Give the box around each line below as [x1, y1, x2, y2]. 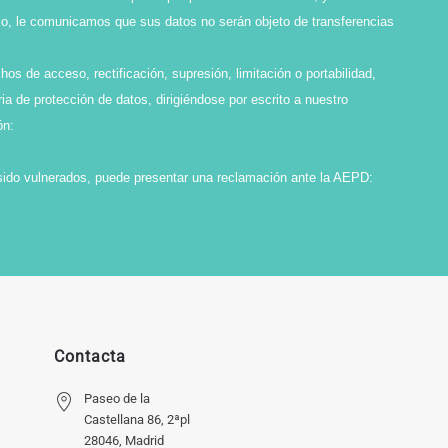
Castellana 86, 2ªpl [83, 412, 190, 427]
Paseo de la [83, 391, 150, 406]
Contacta [53, 347, 126, 366]
